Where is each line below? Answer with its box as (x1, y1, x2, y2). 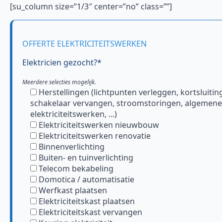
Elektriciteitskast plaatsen (39, 195, 135, 207)
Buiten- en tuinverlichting (39, 152, 133, 163)
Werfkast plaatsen (39, 184, 107, 196)
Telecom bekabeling (39, 163, 113, 174)
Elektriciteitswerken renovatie (39, 130, 151, 141)
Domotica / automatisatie (39, 173, 134, 185)
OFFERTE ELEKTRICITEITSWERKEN (22, 38, 147, 49)
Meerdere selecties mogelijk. (22, 77, 96, 86)
